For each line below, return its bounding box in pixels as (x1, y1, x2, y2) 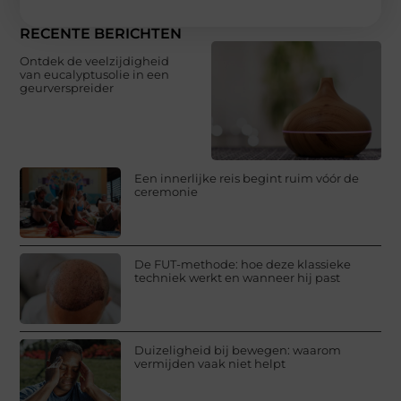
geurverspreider (20, 81, 115, 96)
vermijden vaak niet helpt (134, 355, 286, 371)
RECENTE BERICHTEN (20, 25, 183, 43)
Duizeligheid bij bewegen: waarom (134, 342, 342, 357)
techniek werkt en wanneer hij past (134, 269, 341, 285)
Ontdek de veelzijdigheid (20, 54, 170, 69)
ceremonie (134, 183, 199, 199)
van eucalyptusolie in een (20, 67, 170, 82)
